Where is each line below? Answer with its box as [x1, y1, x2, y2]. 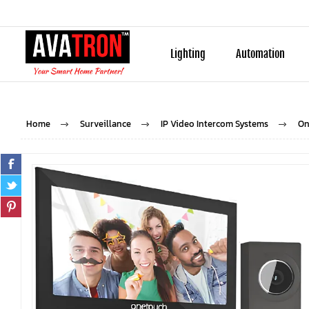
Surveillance [79, 117, 131, 130]
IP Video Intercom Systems [160, 117, 268, 130]
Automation [236, 47, 285, 61]
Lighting [170, 47, 206, 61]
